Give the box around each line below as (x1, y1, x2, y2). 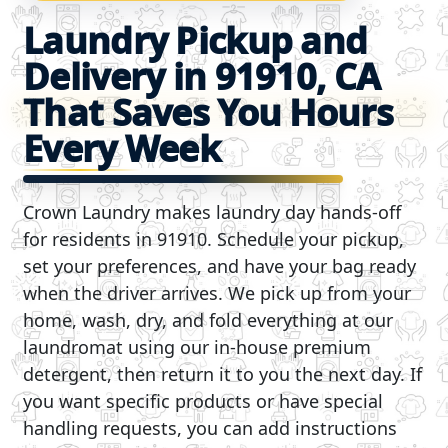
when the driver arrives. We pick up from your (23, 281, 412, 306)
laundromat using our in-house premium (23, 335, 372, 360)
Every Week (23, 124, 221, 174)
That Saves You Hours (23, 88, 393, 138)
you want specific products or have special (23, 389, 384, 414)
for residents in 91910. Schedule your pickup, (23, 227, 405, 252)
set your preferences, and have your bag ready (23, 254, 417, 279)
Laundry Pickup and (23, 16, 368, 66)
